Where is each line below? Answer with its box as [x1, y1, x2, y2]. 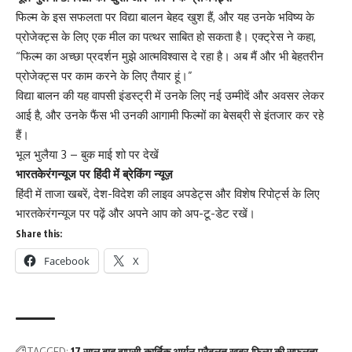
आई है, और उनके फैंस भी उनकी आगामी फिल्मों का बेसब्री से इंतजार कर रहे [16, 108, 324, 123]
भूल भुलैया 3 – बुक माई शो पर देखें [16, 147, 159, 163]
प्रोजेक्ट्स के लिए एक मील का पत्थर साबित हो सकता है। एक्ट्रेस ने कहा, [16, 29, 316, 45]
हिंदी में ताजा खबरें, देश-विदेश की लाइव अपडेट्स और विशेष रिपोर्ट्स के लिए [16, 186, 320, 202]
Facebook [44, 254, 90, 269]
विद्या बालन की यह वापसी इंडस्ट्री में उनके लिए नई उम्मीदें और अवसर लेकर [16, 88, 324, 104]
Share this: [16, 228, 62, 240]
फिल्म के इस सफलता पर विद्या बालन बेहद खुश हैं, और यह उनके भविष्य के [16, 9, 314, 25]
